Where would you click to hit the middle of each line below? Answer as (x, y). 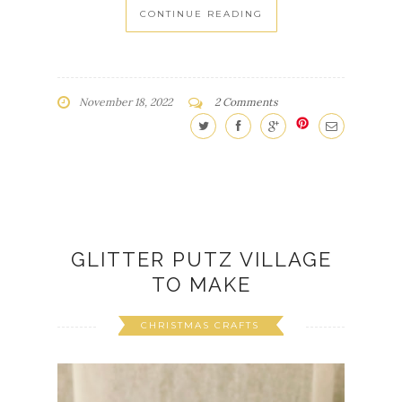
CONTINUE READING (201, 13)
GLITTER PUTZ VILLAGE (201, 259)
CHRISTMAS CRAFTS (200, 325)
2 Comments (246, 101)
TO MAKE (201, 284)
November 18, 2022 (126, 101)
